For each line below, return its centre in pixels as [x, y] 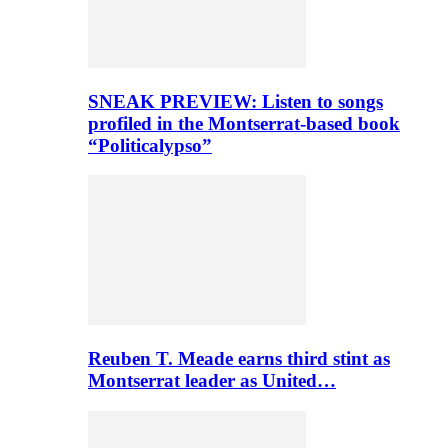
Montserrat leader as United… [212, 381]
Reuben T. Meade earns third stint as [239, 359]
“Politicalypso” [150, 145]
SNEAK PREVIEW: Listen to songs [235, 101]
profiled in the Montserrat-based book [244, 123]
